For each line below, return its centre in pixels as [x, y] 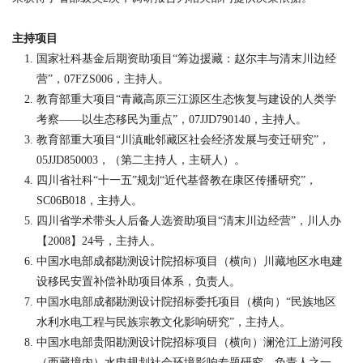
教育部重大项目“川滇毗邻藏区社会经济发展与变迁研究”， [183, 140]
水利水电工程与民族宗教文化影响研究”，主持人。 [164, 322]
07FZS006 [88, 79]
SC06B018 [61, 201]
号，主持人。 [127, 241]
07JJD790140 [220, 120]
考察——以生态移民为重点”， [113, 120]
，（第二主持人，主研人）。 [172, 160]
